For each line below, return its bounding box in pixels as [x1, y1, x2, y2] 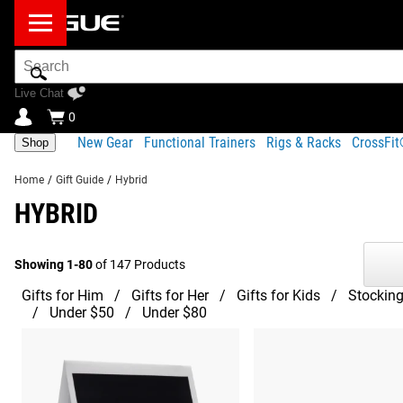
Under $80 [142, 304, 207, 321]
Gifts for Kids [237, 287, 320, 304]
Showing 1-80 [14, 257, 93, 272]
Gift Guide [56, 174, 103, 186]
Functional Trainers [144, 133, 255, 151]
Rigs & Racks [266, 133, 341, 151]
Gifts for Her [131, 287, 209, 304]
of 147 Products [93, 257, 185, 272]
